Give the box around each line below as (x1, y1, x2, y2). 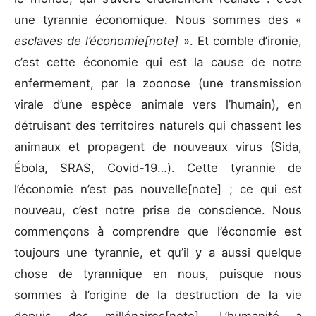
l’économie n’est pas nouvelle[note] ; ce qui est (14, 182, 302, 197)
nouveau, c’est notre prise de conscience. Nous (14, 203, 302, 218)
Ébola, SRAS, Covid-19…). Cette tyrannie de (14, 161, 302, 176)
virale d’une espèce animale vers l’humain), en (14, 97, 302, 112)
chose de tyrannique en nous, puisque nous (14, 267, 302, 281)
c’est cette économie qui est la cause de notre (14, 55, 302, 70)
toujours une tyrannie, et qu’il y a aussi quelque (14, 245, 302, 260)
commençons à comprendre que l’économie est (14, 224, 302, 239)
